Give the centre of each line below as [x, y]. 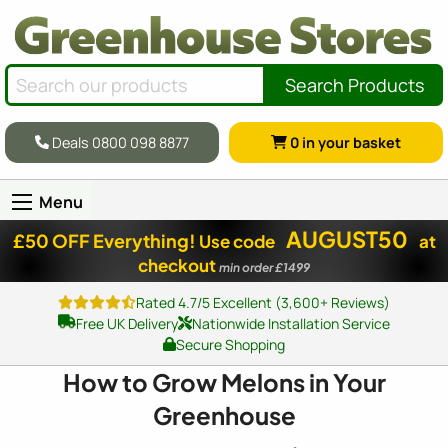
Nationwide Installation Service [290, 323]
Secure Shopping [230, 344]
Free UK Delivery [126, 323]
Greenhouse [224, 414]
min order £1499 [264, 267]
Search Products [354, 84]
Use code [238, 240]
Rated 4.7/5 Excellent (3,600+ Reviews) [263, 302]
